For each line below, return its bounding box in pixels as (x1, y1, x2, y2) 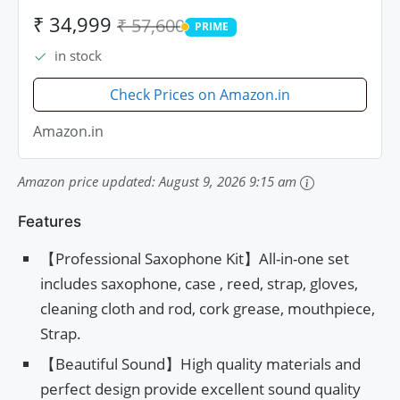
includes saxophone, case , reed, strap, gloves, (40, 272, 358, 294)
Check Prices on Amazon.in (110, 84, 290, 104)
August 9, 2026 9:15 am (159, 171, 296, 190)
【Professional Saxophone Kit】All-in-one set (40, 247, 349, 269)
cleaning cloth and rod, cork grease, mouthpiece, (40, 297, 375, 319)
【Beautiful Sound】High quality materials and (40, 353, 361, 374)
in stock (54, 46, 102, 64)
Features (18, 212, 81, 230)
